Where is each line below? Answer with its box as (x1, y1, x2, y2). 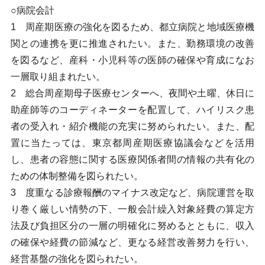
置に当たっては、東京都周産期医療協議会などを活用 (10, 138, 255, 148)
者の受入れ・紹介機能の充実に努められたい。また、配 (10, 121, 255, 131)
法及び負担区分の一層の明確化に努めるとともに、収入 (10, 221, 255, 231)
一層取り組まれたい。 (10, 72, 105, 82)
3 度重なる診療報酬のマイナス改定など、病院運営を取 (10, 188, 255, 198)
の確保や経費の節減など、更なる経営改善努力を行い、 (10, 237, 255, 247)
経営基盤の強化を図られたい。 (10, 254, 143, 264)
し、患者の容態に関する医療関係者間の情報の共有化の (10, 154, 255, 164)
